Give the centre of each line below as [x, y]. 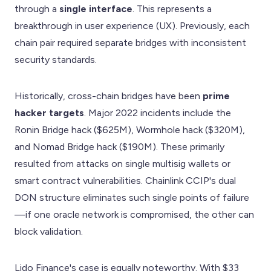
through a [37, 8]
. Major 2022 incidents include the [158, 113]
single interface [96, 8]
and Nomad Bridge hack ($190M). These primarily [119, 146]
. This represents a [172, 8]
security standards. [56, 59]
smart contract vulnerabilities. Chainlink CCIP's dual [125, 180]
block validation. [49, 231]
